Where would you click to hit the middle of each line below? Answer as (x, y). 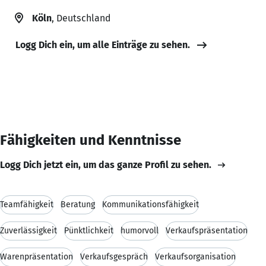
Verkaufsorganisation (195, 256)
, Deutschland (81, 18)
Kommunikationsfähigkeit (151, 204)
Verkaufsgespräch (114, 256)
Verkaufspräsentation (207, 230)
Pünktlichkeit (89, 230)
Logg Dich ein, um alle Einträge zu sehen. (103, 45)
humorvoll (140, 230)
